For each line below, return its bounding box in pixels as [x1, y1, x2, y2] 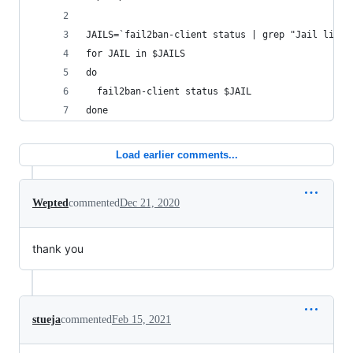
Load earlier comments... [115, 149, 238, 161]
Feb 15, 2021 [112, 314, 171, 325]
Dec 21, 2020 [120, 197, 180, 209]
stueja [32, 314, 61, 325]
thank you [32, 242, 84, 255]
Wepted [32, 197, 69, 209]
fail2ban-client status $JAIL [86, 86, 251, 97]
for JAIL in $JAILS [86, 48, 185, 59]
